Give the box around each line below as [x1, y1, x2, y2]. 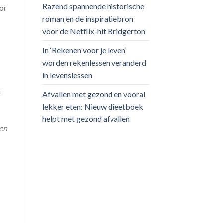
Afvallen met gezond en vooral [42, 89, 145, 99]
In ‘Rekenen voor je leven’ [42, 45, 126, 55]
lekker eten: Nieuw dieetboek [42, 101, 143, 111]
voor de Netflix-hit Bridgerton [42, 26, 145, 36]
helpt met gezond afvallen [42, 113, 130, 123]
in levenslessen [42, 70, 92, 80]
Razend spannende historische [42, 1, 144, 11]
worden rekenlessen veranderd [42, 57, 146, 67]
